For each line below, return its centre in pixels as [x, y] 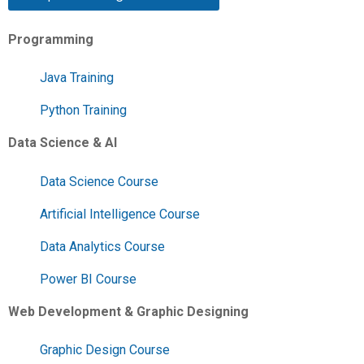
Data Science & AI [63, 143]
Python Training [83, 110]
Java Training [77, 78]
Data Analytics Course [102, 246]
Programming [51, 39]
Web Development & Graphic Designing [128, 311]
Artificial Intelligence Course [120, 214]
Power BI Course [88, 279]
